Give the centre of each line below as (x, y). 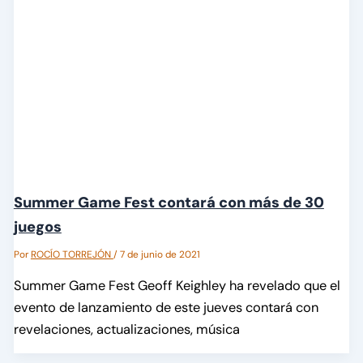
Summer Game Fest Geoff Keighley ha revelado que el (177, 286)
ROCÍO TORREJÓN (72, 254)
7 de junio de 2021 (160, 254)
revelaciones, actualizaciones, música (126, 330)
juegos (37, 226)
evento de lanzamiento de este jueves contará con (166, 308)
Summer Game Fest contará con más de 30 (169, 202)
